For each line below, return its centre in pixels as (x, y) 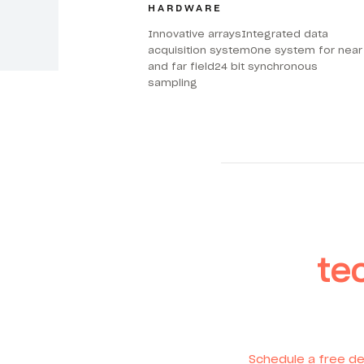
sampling (173, 83)
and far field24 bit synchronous (233, 67)
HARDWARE (186, 8)
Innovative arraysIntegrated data (238, 34)
